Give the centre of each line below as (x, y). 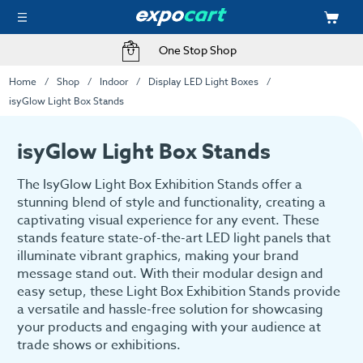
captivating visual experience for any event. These (168, 221)
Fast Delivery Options (198, 50)
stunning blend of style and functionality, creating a (171, 203)
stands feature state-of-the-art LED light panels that (174, 239)
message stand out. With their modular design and (170, 274)
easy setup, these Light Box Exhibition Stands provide (179, 292)
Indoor (113, 81)
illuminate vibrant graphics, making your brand (158, 256)
